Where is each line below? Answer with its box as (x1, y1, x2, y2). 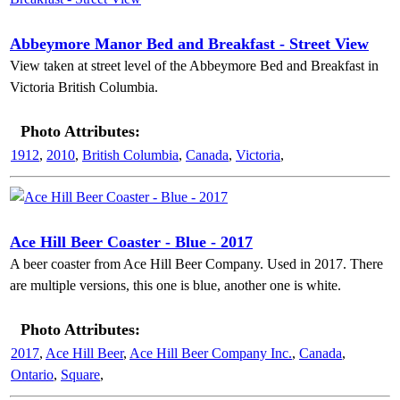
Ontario (11, 367, 54, 382)
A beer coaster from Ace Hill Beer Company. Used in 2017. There (10, 256, 383, 271)
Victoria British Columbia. (10, 79, 158, 95)
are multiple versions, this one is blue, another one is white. (10, 278, 341, 293)
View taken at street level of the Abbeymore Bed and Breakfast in (10, 58, 379, 73)
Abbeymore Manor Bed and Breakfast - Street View (10, 35, 369, 53)
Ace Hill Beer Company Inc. (129, 346, 292, 361)
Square (61, 367, 100, 382)
